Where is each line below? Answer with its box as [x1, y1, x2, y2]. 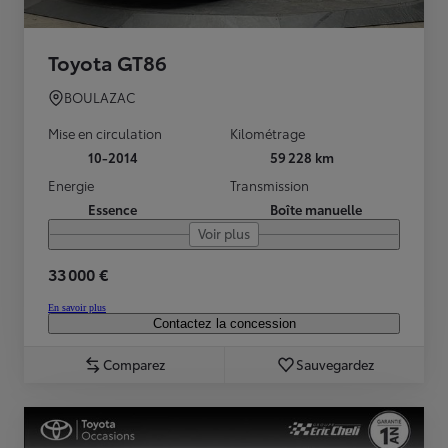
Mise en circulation [48, 124, 162, 143]
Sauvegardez [295, 355, 374, 374]
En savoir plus [48, 302, 106, 314]
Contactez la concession [152, 316, 296, 332]
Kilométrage [230, 124, 305, 143]
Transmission [230, 176, 309, 195]
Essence [88, 200, 137, 219]
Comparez [103, 355, 165, 374]
